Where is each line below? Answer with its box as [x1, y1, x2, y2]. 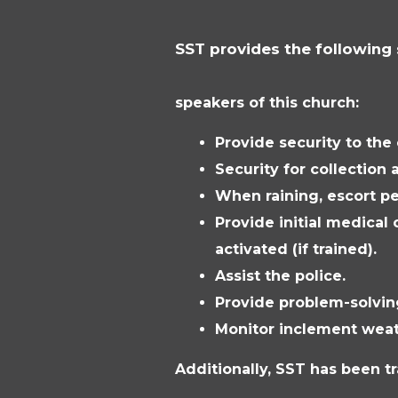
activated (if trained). [215, 241, 377, 258]
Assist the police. [215, 267, 346, 284]
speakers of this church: [175, 94, 359, 111]
